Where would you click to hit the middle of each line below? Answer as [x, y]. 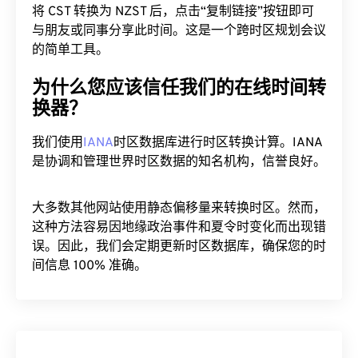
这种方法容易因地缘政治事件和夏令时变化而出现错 [179, 228]
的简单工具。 [70, 50]
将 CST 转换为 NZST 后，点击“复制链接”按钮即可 [173, 12]
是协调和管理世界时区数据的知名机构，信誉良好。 [179, 162]
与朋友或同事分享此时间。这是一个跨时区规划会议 [179, 31]
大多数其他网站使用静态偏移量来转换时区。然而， [179, 209]
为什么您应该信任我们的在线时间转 [179, 89]
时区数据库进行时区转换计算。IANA [218, 143]
